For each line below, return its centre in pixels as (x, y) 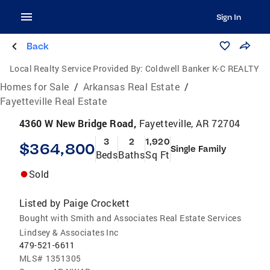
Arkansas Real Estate (132, 86)
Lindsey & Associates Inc (69, 232)
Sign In (228, 17)
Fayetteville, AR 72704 (190, 123)
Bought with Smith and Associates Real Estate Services (130, 218)
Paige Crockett (96, 203)
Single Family (198, 149)
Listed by (40, 203)
